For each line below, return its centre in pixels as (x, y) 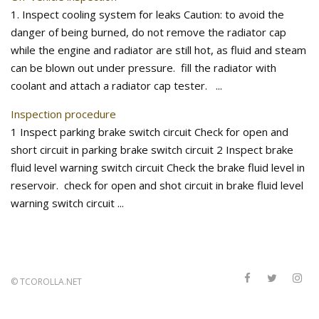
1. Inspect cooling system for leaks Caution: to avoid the (147, 14)
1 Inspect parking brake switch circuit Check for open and (150, 132)
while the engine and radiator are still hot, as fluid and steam (158, 50)
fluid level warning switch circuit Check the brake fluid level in (158, 167)
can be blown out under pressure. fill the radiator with (143, 68)
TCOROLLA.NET (51, 282)
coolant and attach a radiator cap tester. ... (116, 85)
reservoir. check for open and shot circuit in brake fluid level (157, 185)
